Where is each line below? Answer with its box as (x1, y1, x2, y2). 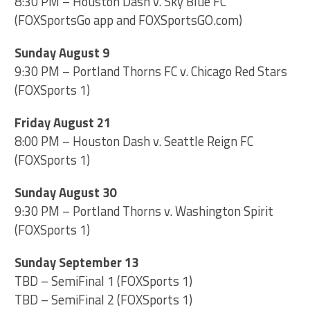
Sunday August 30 (15, 183, 117, 203)
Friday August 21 (15, 113, 111, 133)
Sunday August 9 (15, 43, 110, 63)
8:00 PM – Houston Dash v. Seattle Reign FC (15, 131, 254, 152)
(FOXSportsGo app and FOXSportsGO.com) (15, 10, 243, 30)
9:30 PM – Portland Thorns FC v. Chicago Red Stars (15, 62, 288, 82)
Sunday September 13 (15, 253, 139, 273)
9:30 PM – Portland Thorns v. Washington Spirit (15, 201, 274, 221)
